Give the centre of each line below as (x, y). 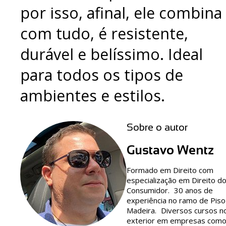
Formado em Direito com (170, 170)
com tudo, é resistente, (104, 33)
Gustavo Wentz (170, 150)
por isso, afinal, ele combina (121, 13)
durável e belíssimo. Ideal (111, 54)
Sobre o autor (157, 127)
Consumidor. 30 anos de (170, 190)
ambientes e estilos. (93, 95)
